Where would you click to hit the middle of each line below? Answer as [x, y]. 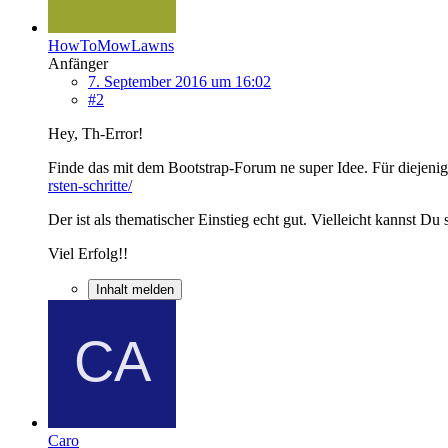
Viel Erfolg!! [88, 253]
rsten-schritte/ [90, 185]
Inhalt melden [135, 289]
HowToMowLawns [111, 45]
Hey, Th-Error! [95, 133]
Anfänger [78, 63]
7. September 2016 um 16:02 [179, 81]
